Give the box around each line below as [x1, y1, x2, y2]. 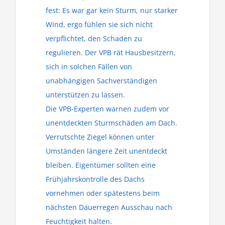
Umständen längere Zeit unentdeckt [46, 146, 167, 156]
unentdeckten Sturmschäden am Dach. [46, 118, 177, 128]
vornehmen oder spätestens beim [46, 188, 160, 198]
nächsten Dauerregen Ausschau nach [46, 202, 172, 212]
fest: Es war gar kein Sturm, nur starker [46, 6, 178, 15]
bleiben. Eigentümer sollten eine [46, 160, 156, 170]
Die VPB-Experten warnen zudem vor [46, 104, 169, 114]
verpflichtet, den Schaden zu [46, 34, 142, 43]
